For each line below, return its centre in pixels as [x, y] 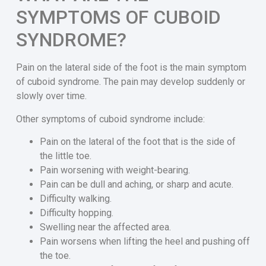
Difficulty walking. [75, 199]
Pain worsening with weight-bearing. [115, 170]
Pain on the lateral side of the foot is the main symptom [131, 68]
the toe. [55, 256]
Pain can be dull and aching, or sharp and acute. [136, 185]
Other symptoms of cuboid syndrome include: [110, 119]
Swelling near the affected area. [105, 227]
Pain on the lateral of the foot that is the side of [137, 142]
